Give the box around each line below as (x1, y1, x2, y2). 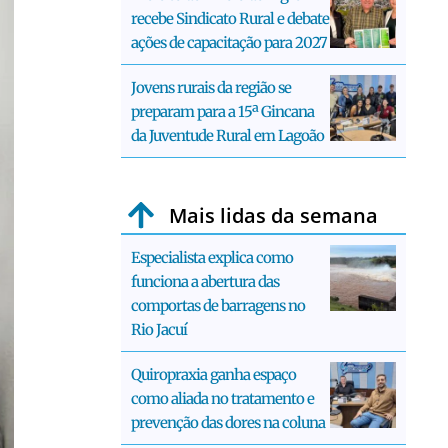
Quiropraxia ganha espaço (131, 364, 296, 384)
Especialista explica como (131, 247, 293, 267)
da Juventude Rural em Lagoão (131, 125, 324, 145)
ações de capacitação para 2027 (131, 32, 327, 52)
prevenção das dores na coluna (131, 412, 325, 432)
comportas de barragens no (131, 295, 305, 315)
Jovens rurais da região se (131, 77, 291, 97)
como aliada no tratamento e (131, 388, 314, 408)
